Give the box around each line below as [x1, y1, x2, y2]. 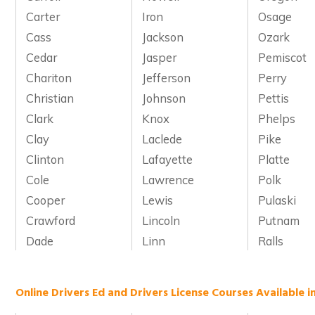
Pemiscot [258, 50, 307, 65]
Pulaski [258, 193, 297, 208]
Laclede [142, 131, 183, 147]
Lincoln [142, 213, 181, 229]
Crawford [26, 213, 76, 229]
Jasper [142, 50, 177, 65]
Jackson [142, 30, 184, 45]
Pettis [258, 91, 290, 106]
